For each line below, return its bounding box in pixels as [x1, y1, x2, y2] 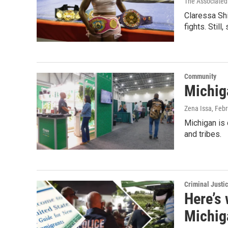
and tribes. [184, 129, 221, 139]
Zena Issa [184, 104, 212, 113]
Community [184, 72, 216, 81]
